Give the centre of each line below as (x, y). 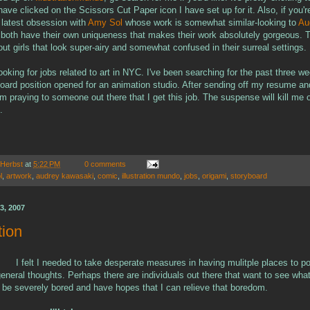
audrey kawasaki (65, 175)
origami (214, 175)
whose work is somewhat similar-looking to (212, 22)
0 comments (106, 164)
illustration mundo (151, 175)
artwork (19, 175)
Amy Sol (107, 22)
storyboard (249, 175)
